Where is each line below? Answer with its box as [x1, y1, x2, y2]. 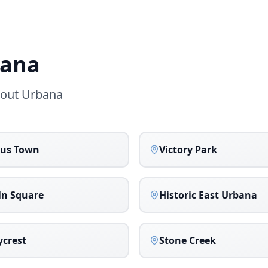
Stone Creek [159, 234, 216, 247]
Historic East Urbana [159, 188, 257, 202]
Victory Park [159, 143, 217, 156]
